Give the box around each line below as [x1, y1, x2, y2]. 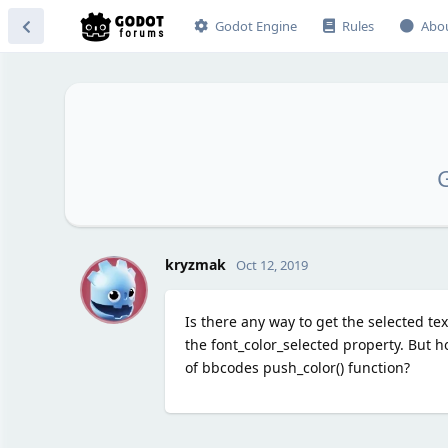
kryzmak [164, 254, 226, 274]
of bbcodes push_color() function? [184, 357, 410, 377]
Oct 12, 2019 [235, 255, 308, 274]
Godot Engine [214, 17, 297, 35]
